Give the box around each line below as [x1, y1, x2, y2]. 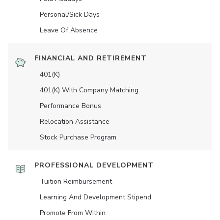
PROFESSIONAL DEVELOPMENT [34, 160, 154, 170]
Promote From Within [40, 208, 106, 218]
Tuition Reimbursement [40, 176, 112, 186]
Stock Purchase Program [40, 132, 116, 142]
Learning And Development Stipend [40, 192, 151, 202]
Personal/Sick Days [40, 9, 100, 19]
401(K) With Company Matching [40, 85, 138, 95]
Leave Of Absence [40, 25, 98, 35]
